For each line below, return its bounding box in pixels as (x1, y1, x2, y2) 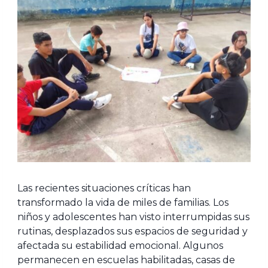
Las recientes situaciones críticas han (17, 182, 191, 194)
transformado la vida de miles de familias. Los (17, 196, 229, 208)
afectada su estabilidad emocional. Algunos (17, 239, 223, 251)
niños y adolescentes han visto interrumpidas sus (17, 211, 249, 223)
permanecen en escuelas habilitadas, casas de (17, 254, 235, 266)
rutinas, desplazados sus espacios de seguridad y (17, 225, 248, 237)
